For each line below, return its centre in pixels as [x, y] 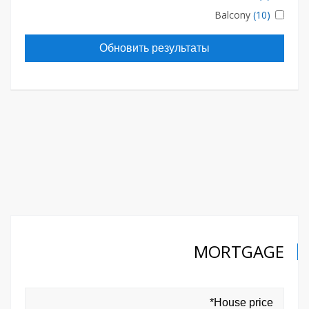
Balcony [232, 15]
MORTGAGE [239, 251]
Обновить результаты [154, 48]
